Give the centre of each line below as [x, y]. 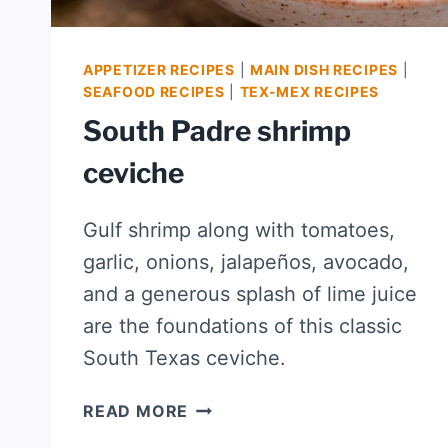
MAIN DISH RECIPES [324, 70]
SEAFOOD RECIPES [154, 92]
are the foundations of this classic [242, 326]
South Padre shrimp [217, 131]
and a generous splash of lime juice [250, 294]
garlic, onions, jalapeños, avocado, [246, 262]
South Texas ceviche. [184, 358]
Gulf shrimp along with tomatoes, [239, 230]
